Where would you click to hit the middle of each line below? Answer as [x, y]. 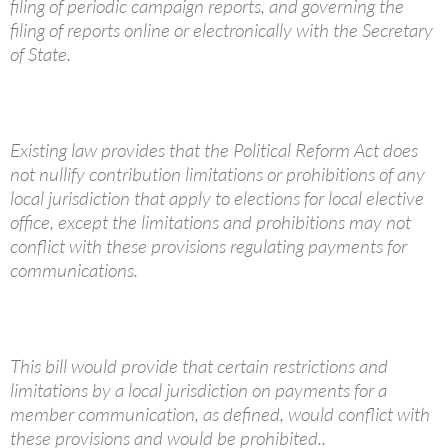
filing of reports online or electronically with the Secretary [221, 30]
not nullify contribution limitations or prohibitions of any [217, 174]
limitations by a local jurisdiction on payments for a [198, 390]
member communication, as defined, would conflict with [220, 414]
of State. [42, 54]
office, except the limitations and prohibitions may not [210, 222]
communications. [76, 270]
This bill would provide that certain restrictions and [199, 366]
